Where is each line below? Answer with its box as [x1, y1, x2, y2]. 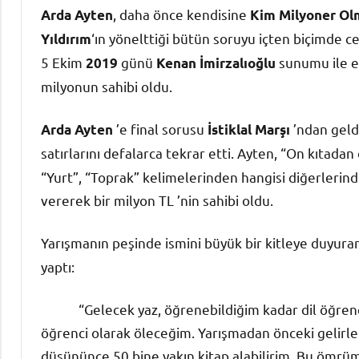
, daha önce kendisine [113, 5, 250, 22]
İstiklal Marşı [208, 120, 290, 138]
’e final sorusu [113, 119, 208, 137]
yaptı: [41, 257, 75, 275]
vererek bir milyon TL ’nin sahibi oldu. [41, 191, 273, 208]
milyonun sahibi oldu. [41, 77, 172, 95]
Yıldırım [41, 30, 91, 47]
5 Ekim [41, 53, 86, 71]
